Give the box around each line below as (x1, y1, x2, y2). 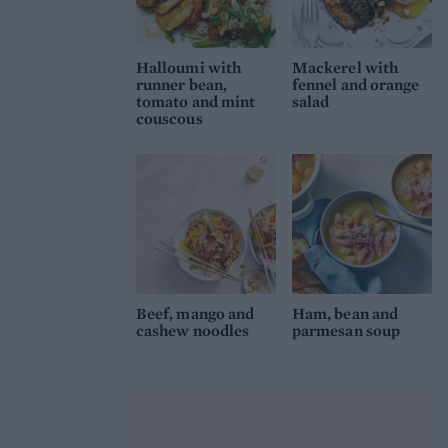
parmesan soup (292, 320, 401, 342)
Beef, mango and (136, 303, 255, 325)
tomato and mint (136, 91, 256, 113)
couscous (136, 108, 203, 130)
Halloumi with (136, 57, 242, 79)
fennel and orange (292, 74, 420, 96)
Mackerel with (292, 57, 399, 79)
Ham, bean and (292, 303, 399, 325)
